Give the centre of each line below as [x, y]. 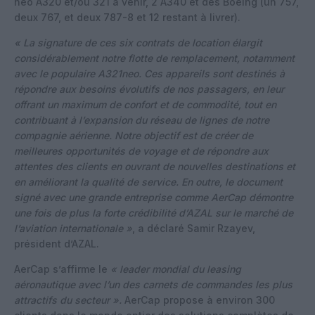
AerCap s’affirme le [62, 269]
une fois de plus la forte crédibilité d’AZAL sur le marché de [154, 212]
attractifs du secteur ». [68, 300]
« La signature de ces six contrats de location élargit [138, 42]
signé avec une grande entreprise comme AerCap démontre [154, 197]
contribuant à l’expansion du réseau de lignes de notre [142, 120]
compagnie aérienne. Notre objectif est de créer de [134, 135]
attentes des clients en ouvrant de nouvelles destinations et [155, 166]
